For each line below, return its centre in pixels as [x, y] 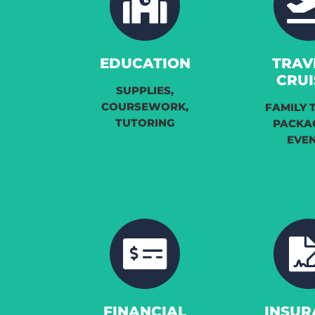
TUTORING [145, 123]
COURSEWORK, [145, 107]
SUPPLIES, [145, 91]
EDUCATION [145, 64]
